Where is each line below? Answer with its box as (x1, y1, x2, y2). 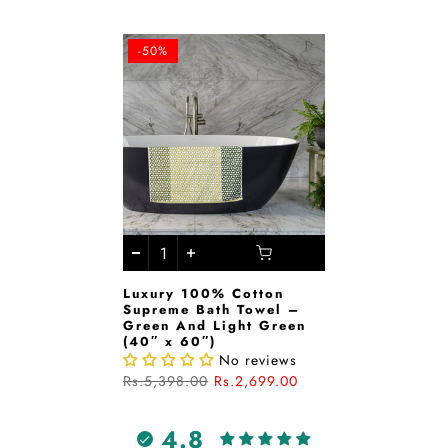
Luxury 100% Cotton (123, 284, 285, 303)
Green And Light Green (123, 316, 307, 335)
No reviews (219, 350, 298, 370)
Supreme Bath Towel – (123, 300, 301, 319)
